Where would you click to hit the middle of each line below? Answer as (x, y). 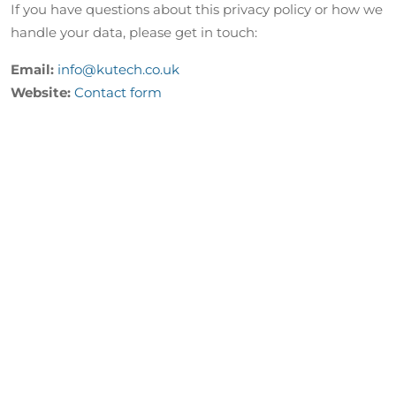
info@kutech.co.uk (118, 70)
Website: (41, 93)
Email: (32, 70)
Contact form (118, 93)
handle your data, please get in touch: (134, 33)
